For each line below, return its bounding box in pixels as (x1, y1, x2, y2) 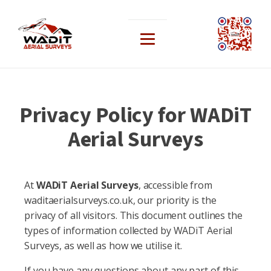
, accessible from (138, 178, 213, 192)
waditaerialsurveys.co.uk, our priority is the (24, 194, 217, 207)
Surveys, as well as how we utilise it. (24, 239, 183, 252)
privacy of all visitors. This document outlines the (24, 209, 243, 222)
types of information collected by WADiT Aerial (24, 224, 233, 237)
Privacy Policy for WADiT (19, 100, 252, 131)
